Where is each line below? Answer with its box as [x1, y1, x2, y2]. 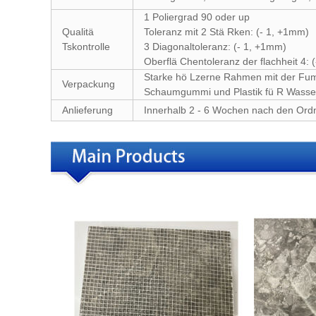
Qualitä [62, 26, 94, 37]
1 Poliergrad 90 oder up [144, 11, 250, 23]
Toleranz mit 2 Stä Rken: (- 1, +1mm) [144, 26, 309, 37]
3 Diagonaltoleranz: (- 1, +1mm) [144, 41, 286, 52]
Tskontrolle [62, 41, 110, 52]
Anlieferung [62, 104, 113, 116]
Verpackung [62, 78, 115, 90]
